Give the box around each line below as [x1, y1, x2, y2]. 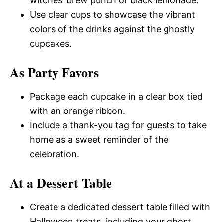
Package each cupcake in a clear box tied [30, 91, 203, 102]
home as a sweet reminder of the [30, 134, 168, 145]
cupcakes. [30, 38, 72, 49]
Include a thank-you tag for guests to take [30, 120, 207, 130]
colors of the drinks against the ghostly [30, 24, 195, 34]
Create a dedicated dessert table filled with [30, 202, 210, 212]
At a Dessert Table [10, 173, 112, 192]
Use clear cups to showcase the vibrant [30, 9, 195, 20]
